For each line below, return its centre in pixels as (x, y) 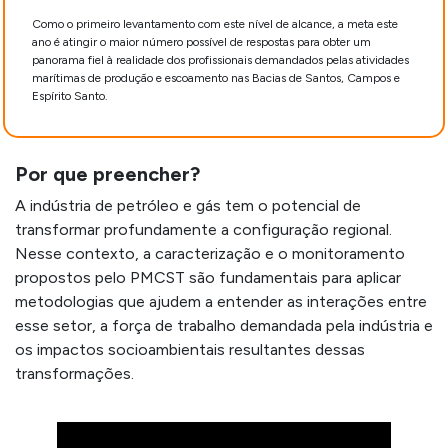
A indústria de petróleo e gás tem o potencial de (188, 205)
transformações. (74, 373)
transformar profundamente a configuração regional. (203, 229)
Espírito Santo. (70, 96)
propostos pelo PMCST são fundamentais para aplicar (208, 277)
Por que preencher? (107, 174)
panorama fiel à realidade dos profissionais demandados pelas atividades (220, 60)
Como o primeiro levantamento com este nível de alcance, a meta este (215, 24)
